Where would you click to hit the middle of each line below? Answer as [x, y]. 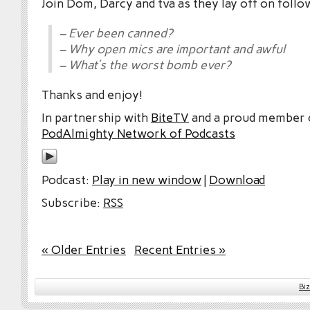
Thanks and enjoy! [92, 95]
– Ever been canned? [116, 33]
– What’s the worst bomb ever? [145, 65]
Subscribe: [72, 203]
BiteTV [170, 118]
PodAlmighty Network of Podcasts [138, 134]
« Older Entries [84, 250]
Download [237, 180]
